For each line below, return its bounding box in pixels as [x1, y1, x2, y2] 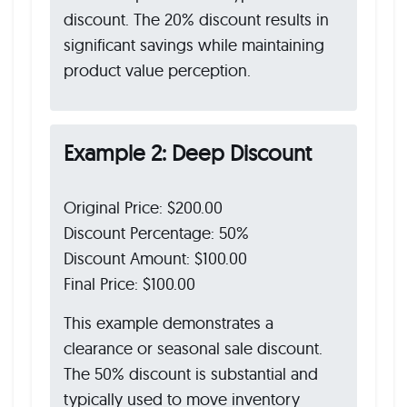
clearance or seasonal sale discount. [64, 338, 323, 359]
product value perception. [64, 60, 251, 81]
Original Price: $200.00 [64, 197, 223, 218]
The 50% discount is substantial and [64, 363, 318, 384]
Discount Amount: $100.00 [64, 248, 247, 269]
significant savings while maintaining [64, 35, 324, 55]
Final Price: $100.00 [64, 273, 195, 294]
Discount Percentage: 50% [64, 223, 249, 243]
